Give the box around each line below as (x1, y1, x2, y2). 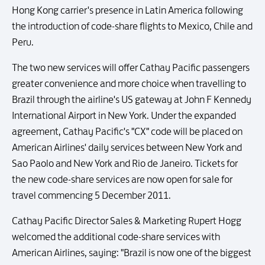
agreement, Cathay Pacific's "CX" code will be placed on (12, 125, 243, 137)
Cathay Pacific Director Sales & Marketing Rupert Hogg (12, 215, 241, 227)
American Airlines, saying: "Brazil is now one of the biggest (12, 247, 251, 258)
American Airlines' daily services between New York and (12, 141, 242, 153)
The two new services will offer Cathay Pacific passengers (12, 62, 250, 73)
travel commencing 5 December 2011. (12, 189, 171, 201)
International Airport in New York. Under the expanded (12, 109, 236, 121)
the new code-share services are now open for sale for (12, 173, 232, 185)
